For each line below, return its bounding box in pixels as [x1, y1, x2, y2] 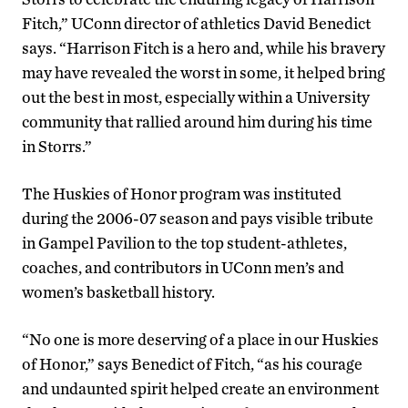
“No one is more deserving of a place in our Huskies [22, 330, 379, 350]
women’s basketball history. [22, 282, 215, 302]
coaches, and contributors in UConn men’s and [22, 258, 344, 278]
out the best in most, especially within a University [22, 87, 370, 107]
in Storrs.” [22, 137, 92, 157]
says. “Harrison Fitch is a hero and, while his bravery [22, 38, 385, 58]
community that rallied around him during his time [22, 112, 372, 132]
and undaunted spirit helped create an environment [22, 379, 379, 399]
